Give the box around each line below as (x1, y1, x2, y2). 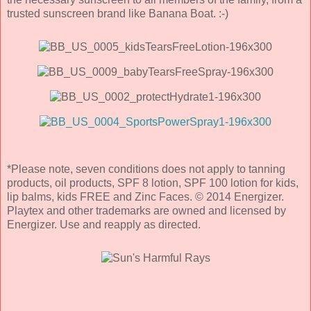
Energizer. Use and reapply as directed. (7, 218, 201, 230)
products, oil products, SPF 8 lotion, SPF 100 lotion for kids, (7, 176, 299, 189)
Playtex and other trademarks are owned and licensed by (7, 204, 286, 217)
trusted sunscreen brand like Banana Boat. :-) (7, 7, 228, 19)
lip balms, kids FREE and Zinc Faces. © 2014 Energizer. (7, 190, 284, 203)
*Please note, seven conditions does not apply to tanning (7, 162, 285, 175)
